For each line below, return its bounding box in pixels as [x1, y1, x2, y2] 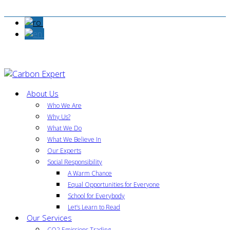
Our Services [27, 213, 72, 223]
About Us [27, 89, 59, 99]
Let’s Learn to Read [68, 203, 120, 212]
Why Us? [47, 112, 70, 121]
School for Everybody [68, 191, 125, 200]
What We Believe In [47, 135, 101, 144]
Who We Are [47, 101, 82, 110]
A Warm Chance [68, 169, 112, 178]
